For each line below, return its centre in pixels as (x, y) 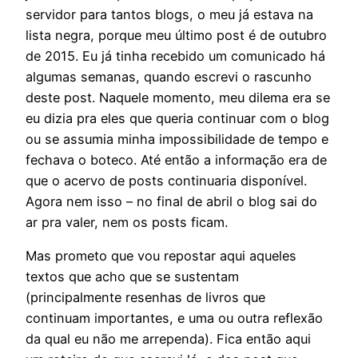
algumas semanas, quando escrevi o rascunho (169, 76)
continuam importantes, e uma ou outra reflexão (174, 318)
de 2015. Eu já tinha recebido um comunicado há (175, 56)
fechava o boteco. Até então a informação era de (176, 159)
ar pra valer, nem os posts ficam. (127, 222)
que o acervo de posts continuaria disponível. (166, 180)
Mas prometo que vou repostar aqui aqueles (161, 255)
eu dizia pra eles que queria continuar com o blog (177, 118)
